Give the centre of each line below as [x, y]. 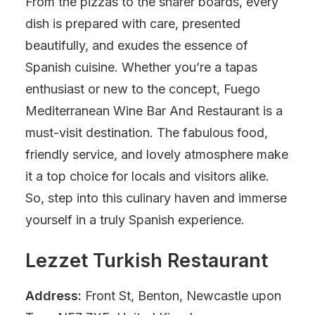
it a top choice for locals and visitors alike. [147, 176]
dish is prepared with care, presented [133, 24]
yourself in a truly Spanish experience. [135, 220]
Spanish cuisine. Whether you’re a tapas [141, 67]
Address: [53, 296]
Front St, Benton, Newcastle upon [181, 296]
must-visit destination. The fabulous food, [147, 133]
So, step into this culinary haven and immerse [156, 198]
